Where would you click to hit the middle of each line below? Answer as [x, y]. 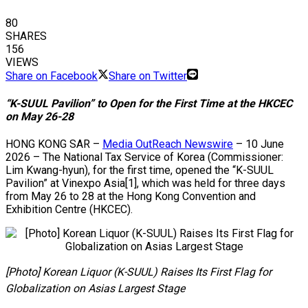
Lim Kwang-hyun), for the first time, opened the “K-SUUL [140, 170]
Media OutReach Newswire [168, 144]
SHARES [26, 36]
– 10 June [258, 144]
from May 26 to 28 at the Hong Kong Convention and [131, 197]
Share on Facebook [52, 76]
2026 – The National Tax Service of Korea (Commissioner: [144, 157]
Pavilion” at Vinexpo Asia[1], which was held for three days [145, 184]
